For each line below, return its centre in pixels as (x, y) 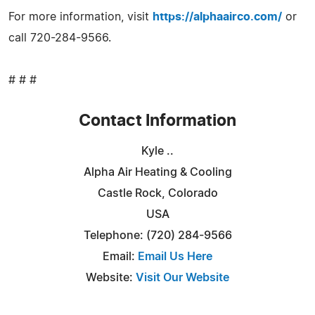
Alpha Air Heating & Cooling (157, 172)
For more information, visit (81, 17)
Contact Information (157, 121)
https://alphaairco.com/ (217, 17)
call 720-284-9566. (60, 38)
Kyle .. (157, 151)
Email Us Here (175, 256)
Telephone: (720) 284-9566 (157, 235)
